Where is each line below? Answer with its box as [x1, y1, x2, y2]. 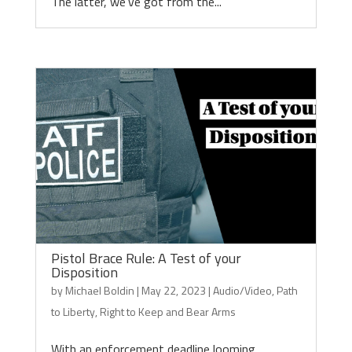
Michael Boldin [64, 282, 134, 299]
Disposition [50, 262, 118, 283]
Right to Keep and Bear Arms [99, 303, 236, 320]
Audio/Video [212, 282, 272, 299]
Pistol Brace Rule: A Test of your [50, 247, 241, 269]
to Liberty [50, 303, 95, 320]
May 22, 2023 [141, 282, 206, 299]
